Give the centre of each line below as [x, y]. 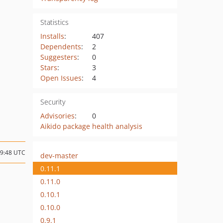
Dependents [60, 47]
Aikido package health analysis [91, 126]
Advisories [57, 116]
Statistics [54, 22]
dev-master [59, 155]
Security [53, 102]
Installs [52, 36]
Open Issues [61, 78]
